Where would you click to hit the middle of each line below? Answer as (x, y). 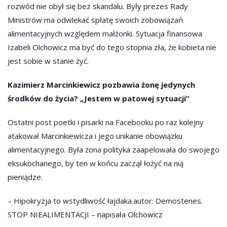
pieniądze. (25, 177)
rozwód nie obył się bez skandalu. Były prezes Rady (98, 6)
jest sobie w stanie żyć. (48, 61)
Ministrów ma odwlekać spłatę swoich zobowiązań (95, 20)
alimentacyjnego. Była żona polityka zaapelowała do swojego (113, 150)
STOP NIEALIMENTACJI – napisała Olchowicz (85, 215)
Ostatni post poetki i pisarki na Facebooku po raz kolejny (106, 122)
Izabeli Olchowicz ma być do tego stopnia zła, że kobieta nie (112, 47)
